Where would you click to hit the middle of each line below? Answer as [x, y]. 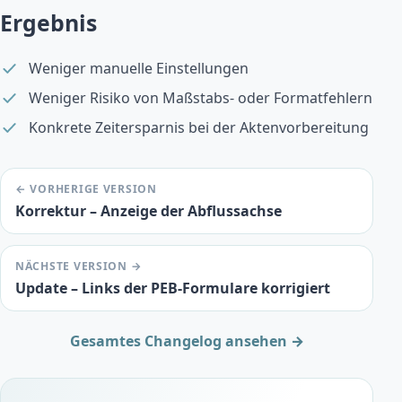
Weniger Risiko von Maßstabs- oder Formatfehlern [201, 98]
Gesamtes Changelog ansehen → [187, 341]
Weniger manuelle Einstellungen [139, 69]
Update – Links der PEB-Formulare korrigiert [173, 288]
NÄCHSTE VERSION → [79, 267]
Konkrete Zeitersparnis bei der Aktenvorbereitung [199, 128]
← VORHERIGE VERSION [86, 189]
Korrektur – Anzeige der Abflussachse [149, 211]
